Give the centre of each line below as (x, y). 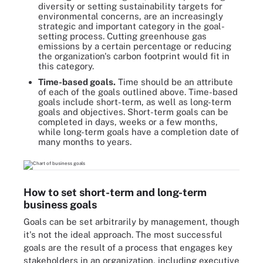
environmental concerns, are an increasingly (131, 16)
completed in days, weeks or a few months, (128, 122)
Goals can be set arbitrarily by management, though (131, 221)
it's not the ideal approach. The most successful (123, 234)
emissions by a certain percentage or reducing (135, 46)
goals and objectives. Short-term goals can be (133, 112)
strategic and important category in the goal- (131, 26)
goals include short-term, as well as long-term (135, 102)
